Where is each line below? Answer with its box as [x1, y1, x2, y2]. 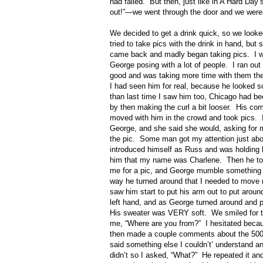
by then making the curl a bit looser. [110, 103, 231, 112]
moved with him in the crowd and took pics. [110, 113, 257, 123]
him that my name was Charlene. [110, 156, 222, 165]
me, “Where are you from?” [110, 219, 201, 228]
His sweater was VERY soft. [110, 208, 207, 218]
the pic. [110, 134, 135, 144]
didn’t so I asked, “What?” [110, 251, 197, 260]
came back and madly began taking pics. [110, 50, 249, 59]
